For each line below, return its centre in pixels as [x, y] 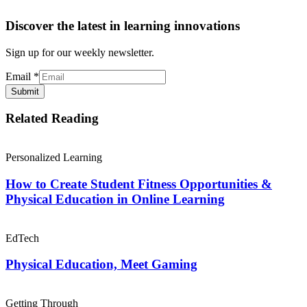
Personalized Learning [54, 158]
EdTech [22, 238]
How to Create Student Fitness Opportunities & [139, 184]
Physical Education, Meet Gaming [101, 265]
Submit [25, 91]
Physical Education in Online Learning [115, 199]
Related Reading [52, 119]
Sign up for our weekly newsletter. [80, 52]
